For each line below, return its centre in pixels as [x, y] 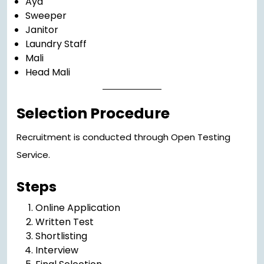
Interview [57, 250]
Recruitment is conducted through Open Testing [123, 137]
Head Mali [48, 72]
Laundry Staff [56, 44]
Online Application [78, 208]
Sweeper [46, 16]
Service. [33, 155]
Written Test [65, 222]
